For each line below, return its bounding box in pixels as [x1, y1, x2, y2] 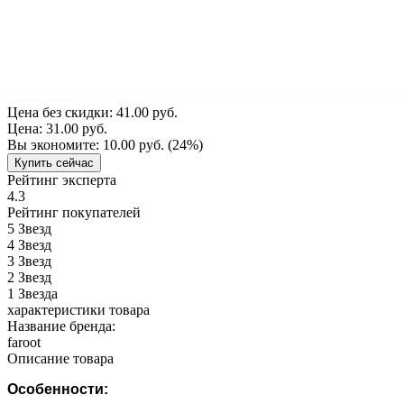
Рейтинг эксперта [7, 171, 116, 188]
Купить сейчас [14, 155, 94, 170]
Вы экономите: [7, 136, 103, 152]
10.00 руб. [103, 136, 164, 152]
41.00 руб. [116, 104, 178, 120]
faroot [7, 334, 41, 350]
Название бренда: [7, 317, 115, 334]
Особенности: [7, 381, 108, 397]
